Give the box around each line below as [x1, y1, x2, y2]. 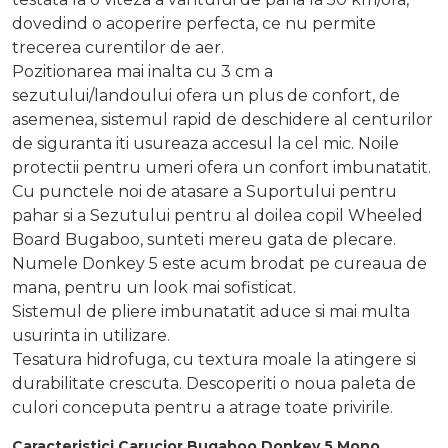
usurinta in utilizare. [12, 326, 170, 346]
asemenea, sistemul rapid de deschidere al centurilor [12, 110, 433, 130]
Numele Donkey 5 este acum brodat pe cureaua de [12, 254, 427, 274]
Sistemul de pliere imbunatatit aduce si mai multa [12, 302, 410, 322]
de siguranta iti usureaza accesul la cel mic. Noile [12, 134, 399, 154]
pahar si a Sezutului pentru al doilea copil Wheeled [12, 206, 423, 226]
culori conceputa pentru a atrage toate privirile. [12, 398, 393, 418]
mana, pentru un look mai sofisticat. [12, 278, 296, 298]
